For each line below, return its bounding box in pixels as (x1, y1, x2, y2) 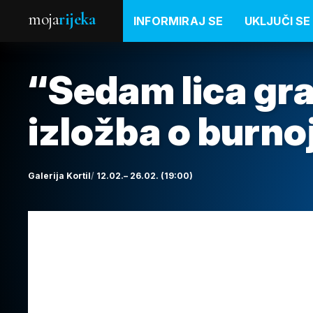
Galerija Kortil (28, 170, 91, 181)
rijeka (59, 9, 95, 29)
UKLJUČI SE (244, 14, 311, 28)
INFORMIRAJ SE (133, 14, 224, 28)
